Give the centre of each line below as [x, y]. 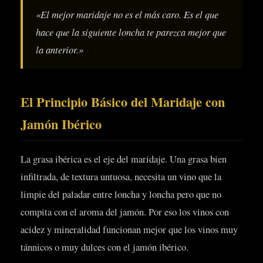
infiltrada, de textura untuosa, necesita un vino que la [121, 176]
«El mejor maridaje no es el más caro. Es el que [127, 14]
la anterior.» [60, 49]
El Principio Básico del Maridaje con [123, 102]
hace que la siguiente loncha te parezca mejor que [131, 31]
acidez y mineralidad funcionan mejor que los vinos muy [129, 229]
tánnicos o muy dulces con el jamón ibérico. [104, 247]
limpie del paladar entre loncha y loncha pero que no [121, 194]
